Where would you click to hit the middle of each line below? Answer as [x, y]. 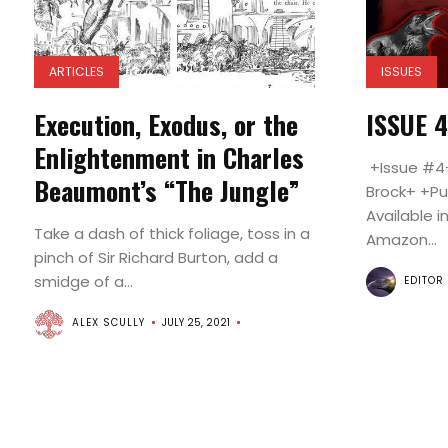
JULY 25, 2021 [195, 322]
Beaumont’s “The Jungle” [166, 190]
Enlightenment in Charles [168, 157]
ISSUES [401, 71]
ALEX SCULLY [108, 322]
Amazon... [401, 239]
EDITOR [423, 280]
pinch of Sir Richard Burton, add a [155, 257]
